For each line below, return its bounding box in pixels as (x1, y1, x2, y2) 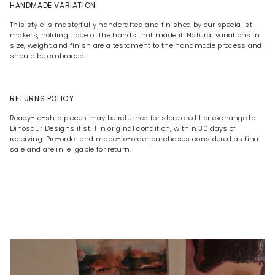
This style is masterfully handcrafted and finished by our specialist (10, 20, 253, 30)
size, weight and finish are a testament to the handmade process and (10, 41, 262, 51)
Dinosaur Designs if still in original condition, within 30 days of (10, 123, 236, 134)
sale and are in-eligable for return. (10, 144, 131, 155)
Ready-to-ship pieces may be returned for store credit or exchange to (10, 113, 256, 123)
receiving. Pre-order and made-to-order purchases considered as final (10, 134, 261, 144)
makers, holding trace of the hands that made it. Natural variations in (10, 30, 260, 41)
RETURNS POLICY (10, 93, 74, 104)
